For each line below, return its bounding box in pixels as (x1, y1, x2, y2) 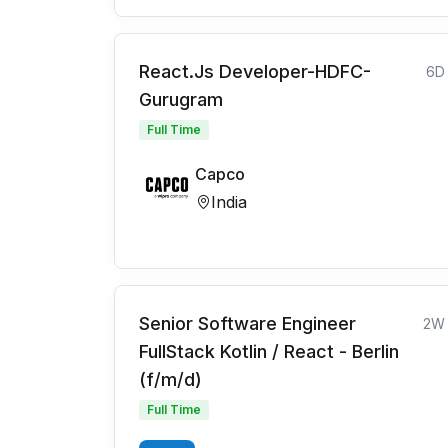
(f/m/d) (139, 369, 202, 391)
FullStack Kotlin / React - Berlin (139, 341, 399, 363)
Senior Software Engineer (139, 313, 356, 335)
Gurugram (139, 89, 223, 111)
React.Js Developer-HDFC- (139, 61, 371, 83)
